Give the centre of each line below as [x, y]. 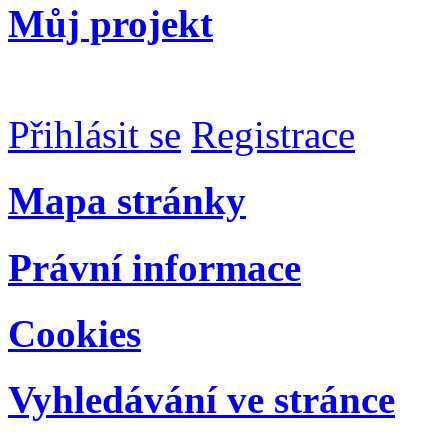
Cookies [74, 333]
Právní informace [154, 267]
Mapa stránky [127, 201]
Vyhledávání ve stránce [201, 400]
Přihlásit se [94, 135]
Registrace [273, 135]
